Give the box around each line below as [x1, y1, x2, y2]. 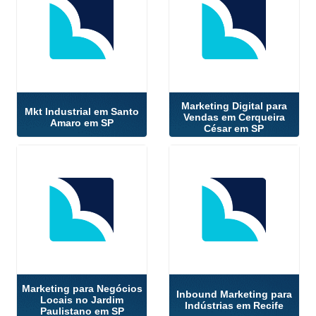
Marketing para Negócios [21, 282, 142, 294]
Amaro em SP [50, 117, 114, 129]
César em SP [204, 123, 265, 135]
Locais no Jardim [40, 293, 124, 305]
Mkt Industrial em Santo [25, 106, 140, 118]
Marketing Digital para [181, 100, 287, 112]
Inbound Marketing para [176, 288, 292, 300]
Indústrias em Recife [184, 299, 284, 311]
